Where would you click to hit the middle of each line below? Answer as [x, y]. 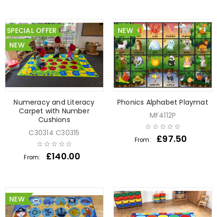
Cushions [54, 119]
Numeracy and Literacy [54, 102]
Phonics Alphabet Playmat [163, 102]
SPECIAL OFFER [32, 30]
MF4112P [163, 115]
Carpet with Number [54, 111]
